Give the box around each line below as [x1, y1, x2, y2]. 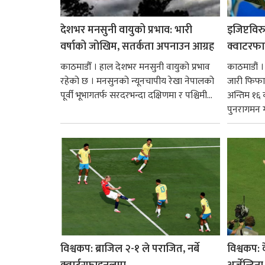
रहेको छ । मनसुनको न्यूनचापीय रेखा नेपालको [60, 73, 214, 89]
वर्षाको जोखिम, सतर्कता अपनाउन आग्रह [60, 37, 214, 56]
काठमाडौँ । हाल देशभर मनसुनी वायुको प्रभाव [60, 59, 210, 75]
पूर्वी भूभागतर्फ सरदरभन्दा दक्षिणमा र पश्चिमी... [60, 87, 212, 104]
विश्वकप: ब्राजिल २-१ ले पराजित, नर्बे [60, 240, 199, 258]
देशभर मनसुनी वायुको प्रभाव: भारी [60, 21, 192, 39]
